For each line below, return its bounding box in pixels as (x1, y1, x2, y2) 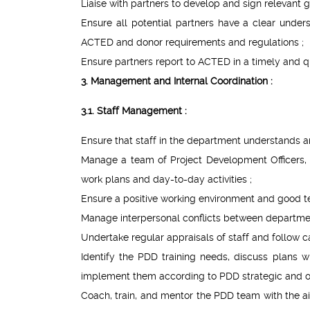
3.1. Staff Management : (81, 105, 187, 117)
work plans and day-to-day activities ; (81, 174, 252, 185)
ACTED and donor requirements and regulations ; (81, 37, 304, 48)
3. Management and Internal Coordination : (81, 75, 273, 87)
